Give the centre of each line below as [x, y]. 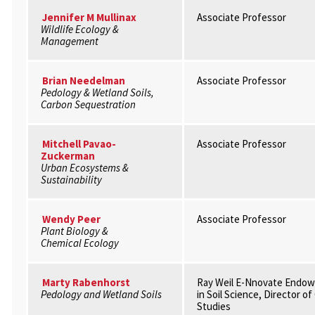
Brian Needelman [83, 81]
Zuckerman [67, 156]
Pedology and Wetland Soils [101, 294]
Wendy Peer [71, 219]
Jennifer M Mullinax [89, 17]
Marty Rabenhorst [86, 282]
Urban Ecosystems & [84, 168]
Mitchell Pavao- [79, 144]
